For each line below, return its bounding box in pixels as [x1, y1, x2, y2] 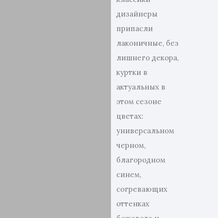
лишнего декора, [116, 53, 179, 62]
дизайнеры [116, 9, 158, 18]
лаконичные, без [116, 38, 179, 48]
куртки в [116, 68, 148, 77]
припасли [116, 24, 153, 33]
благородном [116, 155, 166, 164]
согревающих [116, 184, 168, 194]
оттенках [116, 199, 150, 208]
